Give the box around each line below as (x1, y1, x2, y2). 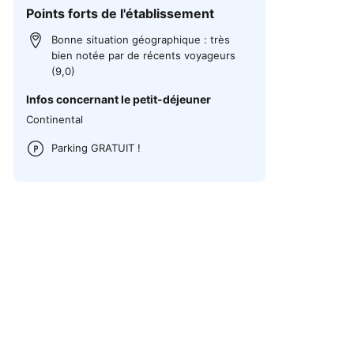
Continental (26, 112, 84, 126)
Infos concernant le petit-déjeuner (26, 92, 212, 106)
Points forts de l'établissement (26, 6, 215, 21)
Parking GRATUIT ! (51, 141, 141, 154)
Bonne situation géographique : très (51, 32, 231, 46)
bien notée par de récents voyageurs (51, 48, 236, 62)
